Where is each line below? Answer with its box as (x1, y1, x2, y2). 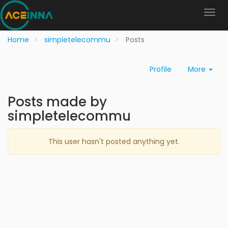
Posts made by (8, 93, 107, 111)
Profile (150, 64, 172, 74)
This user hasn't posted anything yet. (48, 136, 180, 147)
